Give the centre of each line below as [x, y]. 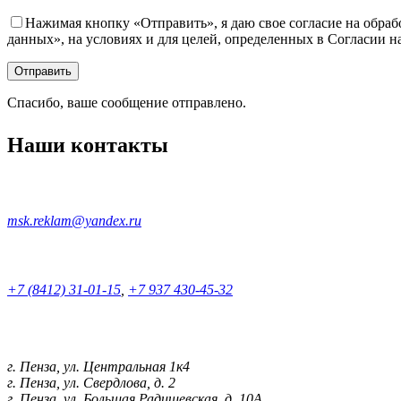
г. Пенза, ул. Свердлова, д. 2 [91, 382]
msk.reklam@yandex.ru [74, 220]
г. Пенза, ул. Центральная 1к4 [98, 366]
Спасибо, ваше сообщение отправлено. [127, 103]
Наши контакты [88, 145]
